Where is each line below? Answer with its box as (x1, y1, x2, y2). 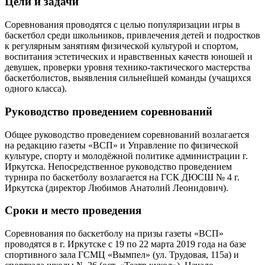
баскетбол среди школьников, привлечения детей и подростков (5, 30, 260, 41)
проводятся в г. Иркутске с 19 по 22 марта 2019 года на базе (5, 239, 246, 249)
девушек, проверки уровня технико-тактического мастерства (5, 62, 250, 73)
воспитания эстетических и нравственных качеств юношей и (5, 51, 253, 62)
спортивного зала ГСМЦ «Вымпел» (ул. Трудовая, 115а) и (5, 250, 239, 260)
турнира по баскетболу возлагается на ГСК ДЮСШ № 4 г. (5, 172, 240, 182)
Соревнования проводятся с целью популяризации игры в (5, 20, 240, 30)
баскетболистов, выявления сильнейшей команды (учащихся (5, 73, 251, 83)
